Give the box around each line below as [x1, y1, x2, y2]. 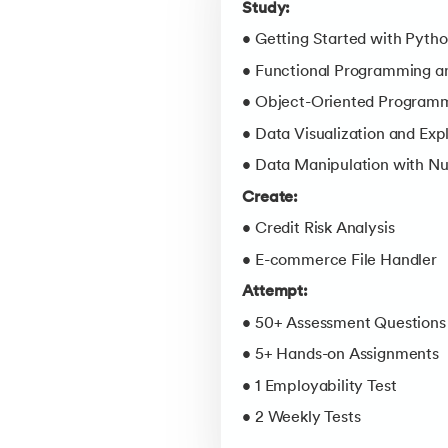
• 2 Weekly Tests [242, 410, 361, 427]
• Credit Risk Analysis [242, 221, 395, 238]
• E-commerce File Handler [242, 252, 437, 269]
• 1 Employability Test [242, 378, 397, 395]
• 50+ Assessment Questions [242, 315, 446, 332]
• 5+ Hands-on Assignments [242, 347, 439, 364]
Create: [242, 189, 299, 206]
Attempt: [242, 284, 308, 301]
